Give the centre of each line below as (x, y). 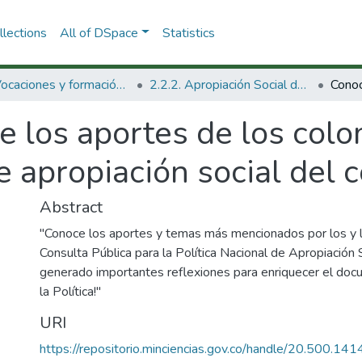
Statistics (188, 33)
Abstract (71, 207)
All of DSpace (99, 33)
